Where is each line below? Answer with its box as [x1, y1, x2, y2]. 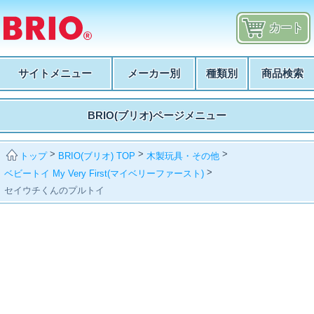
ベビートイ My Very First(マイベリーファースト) [4, 168, 205, 179]
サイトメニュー [18, 67, 92, 79]
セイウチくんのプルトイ [4, 184, 105, 196]
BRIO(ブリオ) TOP [58, 150, 136, 161]
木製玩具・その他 [146, 150, 220, 161]
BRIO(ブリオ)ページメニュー [88, 109, 226, 121]
